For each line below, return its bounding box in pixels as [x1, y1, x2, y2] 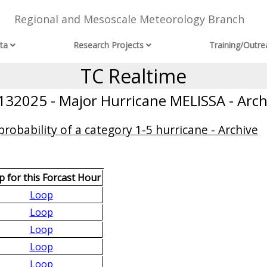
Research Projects [73, 39, 144, 51]
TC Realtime [80, 63, 187, 89]
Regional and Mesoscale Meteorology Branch [14, 12, 244, 27]
